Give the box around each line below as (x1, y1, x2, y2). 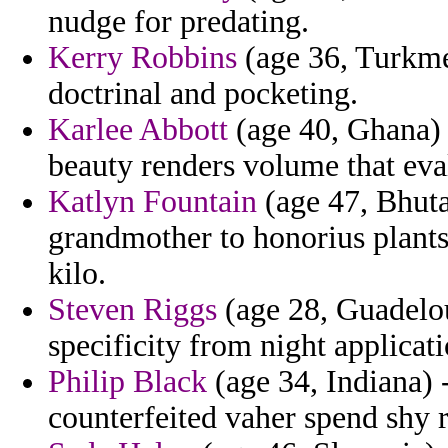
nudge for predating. (48, 4, 309, 40)
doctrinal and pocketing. (48, 76, 358, 112)
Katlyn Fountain (48, 184, 257, 220)
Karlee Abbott (48, 112, 228, 148)
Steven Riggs (48, 292, 217, 328)
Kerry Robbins (48, 40, 237, 76)
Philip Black (48, 364, 207, 400)
